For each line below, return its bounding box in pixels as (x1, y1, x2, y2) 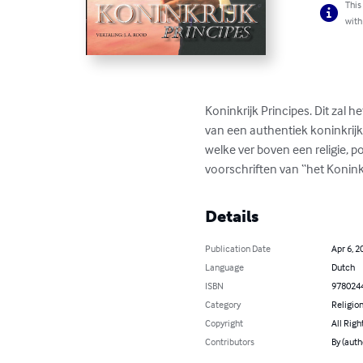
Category (205, 297, 241, 310)
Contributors (205, 335, 255, 348)
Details (205, 206, 259, 226)
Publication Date (205, 241, 271, 254)
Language (205, 260, 245, 273)
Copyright (205, 316, 244, 329)
